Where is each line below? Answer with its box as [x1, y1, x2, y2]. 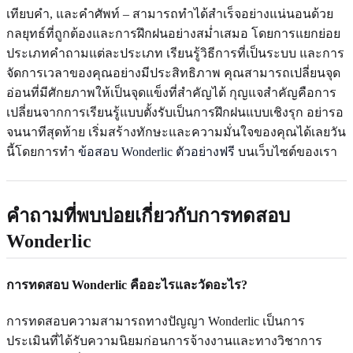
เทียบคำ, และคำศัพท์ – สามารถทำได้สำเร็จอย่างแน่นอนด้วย [6, 6, 333, 20]
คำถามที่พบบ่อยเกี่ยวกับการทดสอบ [6, 205, 290, 226]
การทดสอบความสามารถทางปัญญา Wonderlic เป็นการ [6, 314, 305, 329]
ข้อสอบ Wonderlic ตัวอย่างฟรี [78, 144, 235, 158]
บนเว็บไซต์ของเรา [235, 144, 337, 158]
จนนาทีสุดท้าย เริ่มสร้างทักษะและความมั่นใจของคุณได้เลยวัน [6, 124, 346, 139]
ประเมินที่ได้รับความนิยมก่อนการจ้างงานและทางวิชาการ [6, 334, 322, 348]
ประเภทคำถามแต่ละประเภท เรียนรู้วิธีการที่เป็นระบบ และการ [6, 46, 344, 60]
